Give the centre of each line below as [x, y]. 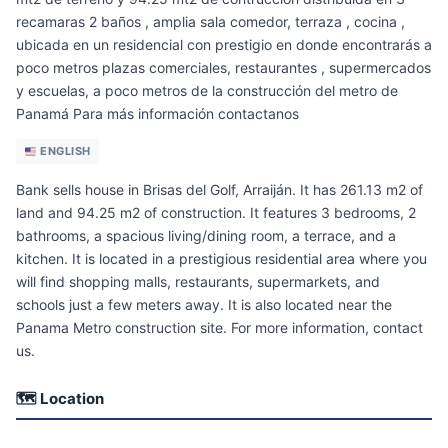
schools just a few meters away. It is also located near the [204, 305]
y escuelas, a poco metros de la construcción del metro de [207, 91]
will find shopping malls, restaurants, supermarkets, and [198, 282]
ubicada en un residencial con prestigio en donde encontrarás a [224, 45]
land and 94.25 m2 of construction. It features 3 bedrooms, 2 [216, 213]
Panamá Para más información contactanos [157, 114]
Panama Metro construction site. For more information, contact [219, 328]
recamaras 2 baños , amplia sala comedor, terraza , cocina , [210, 22]
